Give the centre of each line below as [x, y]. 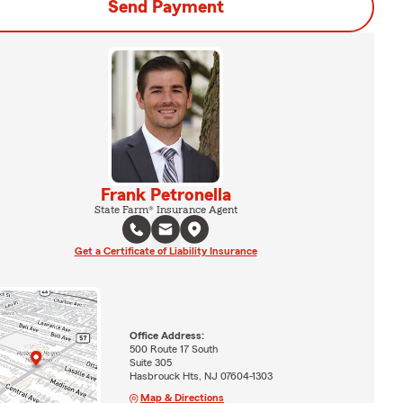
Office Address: [166, 336]
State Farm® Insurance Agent [166, 209]
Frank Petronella [166, 195]
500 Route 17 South [173, 349]
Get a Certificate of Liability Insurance [166, 251]
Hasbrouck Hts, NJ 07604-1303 [201, 376]
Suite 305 [150, 363]
